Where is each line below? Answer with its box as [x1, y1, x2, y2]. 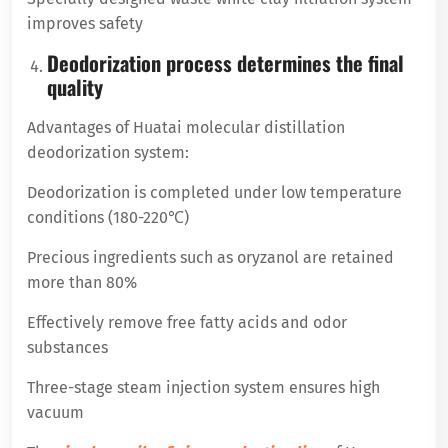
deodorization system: [27, 142, 189, 162]
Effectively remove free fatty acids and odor [27, 312, 347, 332]
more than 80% [27, 272, 137, 292]
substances [27, 337, 108, 357]
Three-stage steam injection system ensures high [27, 377, 380, 397]
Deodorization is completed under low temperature [27, 182, 402, 202]
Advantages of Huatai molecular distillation [27, 117, 345, 137]
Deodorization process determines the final [47, 47, 404, 78]
